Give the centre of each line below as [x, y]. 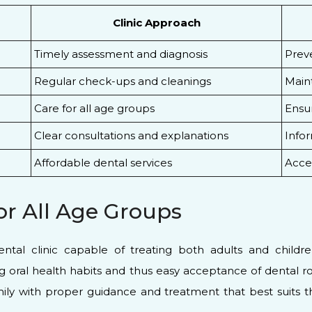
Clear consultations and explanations [131, 136]
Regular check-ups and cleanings [123, 81]
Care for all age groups [94, 109]
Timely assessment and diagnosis [121, 54]
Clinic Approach [156, 23]
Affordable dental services [103, 163]
